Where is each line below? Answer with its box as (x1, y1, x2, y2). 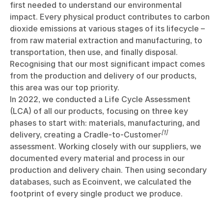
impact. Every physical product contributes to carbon (10, 12, 210, 22)
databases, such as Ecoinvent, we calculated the (10, 177, 192, 187)
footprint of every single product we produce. (10, 189, 183, 198)
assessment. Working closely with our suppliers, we (10, 141, 201, 151)
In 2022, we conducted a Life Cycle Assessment (10, 94, 191, 104)
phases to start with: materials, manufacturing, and (10, 118, 200, 128)
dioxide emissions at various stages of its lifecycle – (10, 24, 205, 33)
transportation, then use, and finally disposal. (10, 47, 178, 57)
